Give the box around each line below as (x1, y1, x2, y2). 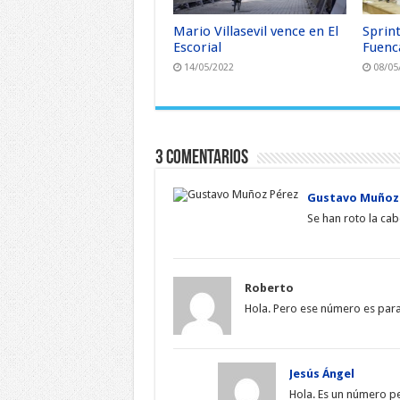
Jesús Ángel (288, 367, 354, 381)
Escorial (172, 39, 221, 56)
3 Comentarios (154, 148, 248, 170)
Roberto (244, 281, 294, 296)
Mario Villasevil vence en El (172, 23, 338, 40)
